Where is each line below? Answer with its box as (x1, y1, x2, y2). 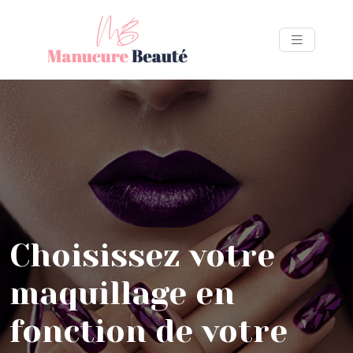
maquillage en (9, 275, 235, 312)
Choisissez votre (9, 237, 275, 274)
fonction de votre (9, 313, 288, 350)
